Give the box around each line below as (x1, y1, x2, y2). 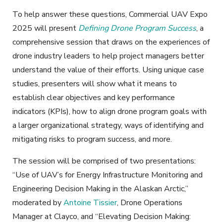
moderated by (12, 197, 63, 208)
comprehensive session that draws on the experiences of (12, 36, 210, 48)
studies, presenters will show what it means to (12, 78, 177, 89)
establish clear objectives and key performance (12, 92, 175, 103)
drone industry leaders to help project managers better (12, 50, 204, 61)
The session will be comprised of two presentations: (12, 155, 196, 166)
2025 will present (12, 22, 78, 34)
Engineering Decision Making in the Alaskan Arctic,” (12, 183, 188, 194)
